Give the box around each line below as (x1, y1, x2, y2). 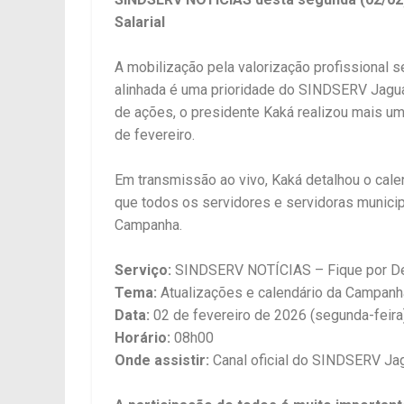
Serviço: (115, 262, 171, 280)
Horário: (115, 329, 170, 347)
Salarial (115, 14, 165, 32)
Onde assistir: (115, 352, 209, 370)
